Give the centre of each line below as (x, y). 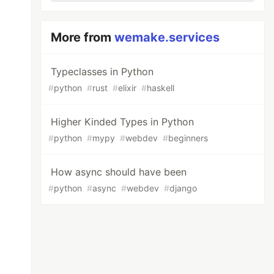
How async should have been (119, 172)
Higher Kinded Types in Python (123, 122)
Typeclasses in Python (102, 72)
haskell (161, 88)
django (183, 188)
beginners (188, 138)
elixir (128, 88)
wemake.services (167, 37)
